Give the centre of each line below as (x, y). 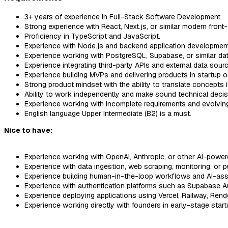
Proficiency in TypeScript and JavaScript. (92, 36)
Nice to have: (28, 130)
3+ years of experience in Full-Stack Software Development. (123, 17)
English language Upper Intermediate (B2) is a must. (108, 113)
